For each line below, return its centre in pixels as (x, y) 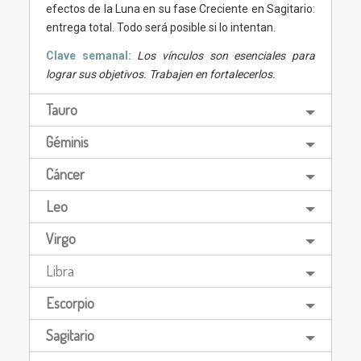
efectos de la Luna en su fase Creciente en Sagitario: (180, 8)
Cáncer (65, 174)
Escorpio (70, 303)
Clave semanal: (91, 55)
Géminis (67, 141)
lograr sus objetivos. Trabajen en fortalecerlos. (162, 74)
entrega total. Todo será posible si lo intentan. (160, 27)
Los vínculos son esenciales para (226, 55)
